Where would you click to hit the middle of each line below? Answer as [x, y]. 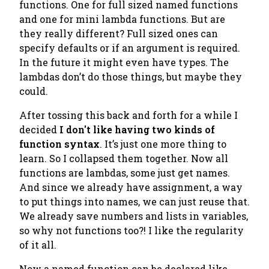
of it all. [38, 245]
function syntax [59, 144]
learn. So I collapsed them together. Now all [124, 158]
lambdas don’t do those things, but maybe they [131, 77]
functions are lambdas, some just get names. [125, 173]
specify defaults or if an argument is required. [130, 48]
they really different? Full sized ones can [119, 33]
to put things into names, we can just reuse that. [134, 201]
